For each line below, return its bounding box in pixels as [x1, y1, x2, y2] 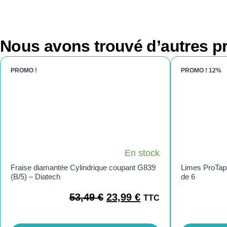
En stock [125, 148, 160, 159]
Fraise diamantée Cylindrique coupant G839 [11, 163, 156, 172]
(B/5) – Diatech [11, 172, 60, 181]
